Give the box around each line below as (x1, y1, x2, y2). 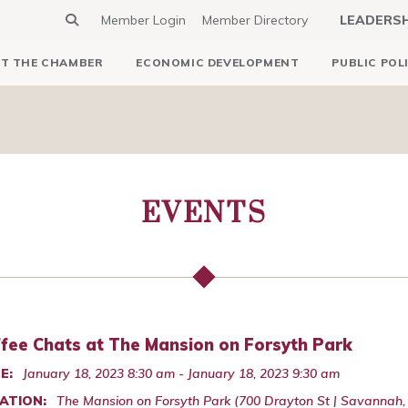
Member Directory (202, 12, 308, 28)
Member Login (101, 12, 186, 28)
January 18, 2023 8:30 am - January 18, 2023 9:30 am (23, 365, 340, 382)
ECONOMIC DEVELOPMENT (136, 56, 300, 69)
